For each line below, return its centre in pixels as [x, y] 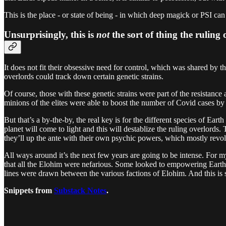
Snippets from [29, 191]
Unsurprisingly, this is [50, 34]
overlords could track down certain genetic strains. [84, 77]
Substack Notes [80, 191]
